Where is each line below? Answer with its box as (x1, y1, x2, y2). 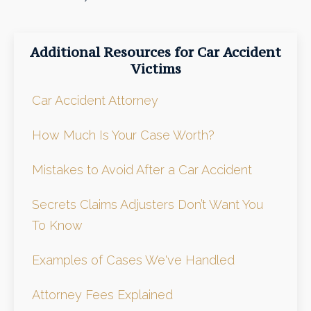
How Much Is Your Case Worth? (31, 127, 215, 142)
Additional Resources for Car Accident (30, 42, 281, 60)
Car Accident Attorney (31, 92, 158, 108)
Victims (130, 59, 181, 77)
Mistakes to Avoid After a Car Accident (31, 162, 252, 177)
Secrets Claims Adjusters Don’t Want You (31, 196, 263, 212)
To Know (31, 217, 83, 233)
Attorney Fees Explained (31, 287, 173, 302)
